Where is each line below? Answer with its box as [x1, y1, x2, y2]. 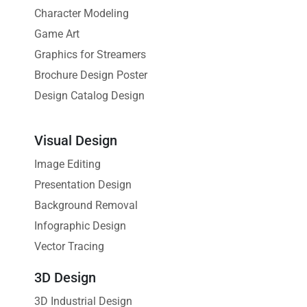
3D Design [34, 269, 96, 286]
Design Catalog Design [34, 88, 145, 102]
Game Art [34, 27, 79, 40]
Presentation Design [34, 177, 132, 191]
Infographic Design [34, 219, 126, 232]
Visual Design [34, 132, 117, 149]
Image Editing [34, 157, 101, 171]
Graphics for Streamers [34, 47, 146, 61]
